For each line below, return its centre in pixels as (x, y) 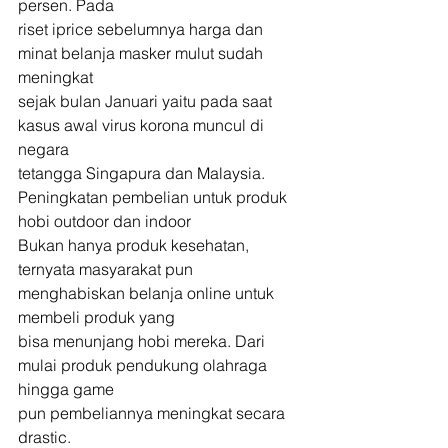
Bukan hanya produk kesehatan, (133, 245)
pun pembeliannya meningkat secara (153, 413)
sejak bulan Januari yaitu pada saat (147, 101)
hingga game (66, 389)
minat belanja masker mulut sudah (142, 53)
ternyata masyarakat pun (107, 269)
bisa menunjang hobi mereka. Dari (143, 341)
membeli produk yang (96, 317)
